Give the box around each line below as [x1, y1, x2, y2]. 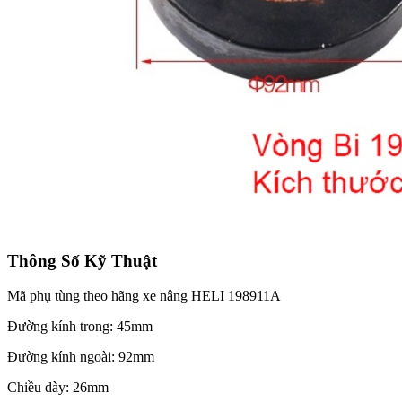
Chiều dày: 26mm [7, 379, 109, 395]
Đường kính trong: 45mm [7, 318, 153, 334]
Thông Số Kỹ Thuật [7, 250, 157, 270]
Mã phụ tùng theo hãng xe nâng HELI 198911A [7, 287, 284, 303]
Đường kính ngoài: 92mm [7, 348, 154, 364]
